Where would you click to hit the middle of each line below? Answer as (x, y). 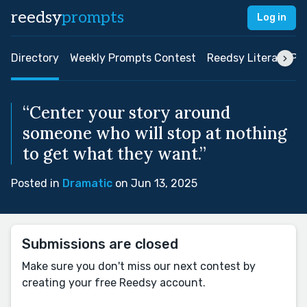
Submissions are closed (100, 244)
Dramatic (87, 183)
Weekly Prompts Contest (133, 58)
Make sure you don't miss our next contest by (139, 266)
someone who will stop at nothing (155, 133)
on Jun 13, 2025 (155, 183)
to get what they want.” (114, 154)
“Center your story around (126, 113)
